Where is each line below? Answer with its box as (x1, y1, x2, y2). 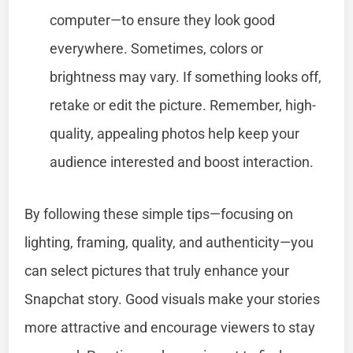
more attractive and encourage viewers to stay (24, 318, 316, 336)
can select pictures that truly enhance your (24, 262, 290, 279)
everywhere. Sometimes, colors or (50, 39, 264, 57)
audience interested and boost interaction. (50, 153, 314, 170)
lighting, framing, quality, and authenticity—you (24, 233, 314, 251)
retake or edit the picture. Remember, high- (50, 96, 317, 113)
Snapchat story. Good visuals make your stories (24, 290, 321, 307)
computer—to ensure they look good (50, 11, 276, 28)
